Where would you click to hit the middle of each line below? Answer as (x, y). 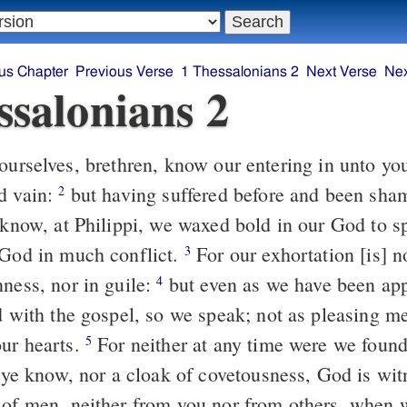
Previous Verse (124, 72)
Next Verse (342, 72)
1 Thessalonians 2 (240, 72)
